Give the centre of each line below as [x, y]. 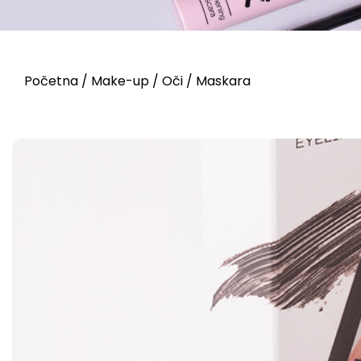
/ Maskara [217, 81]
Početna [51, 81]
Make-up [120, 81]
